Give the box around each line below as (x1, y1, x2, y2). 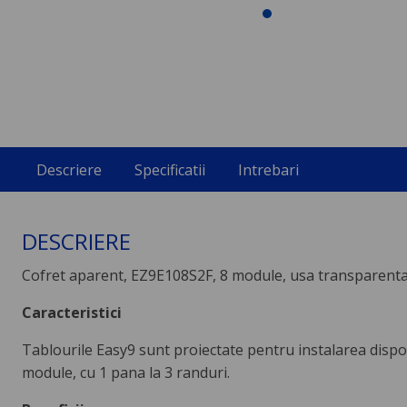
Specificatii (134, 159, 205, 180)
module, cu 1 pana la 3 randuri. (21, 362, 230, 382)
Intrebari (237, 159, 299, 180)
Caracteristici (21, 302, 122, 323)
